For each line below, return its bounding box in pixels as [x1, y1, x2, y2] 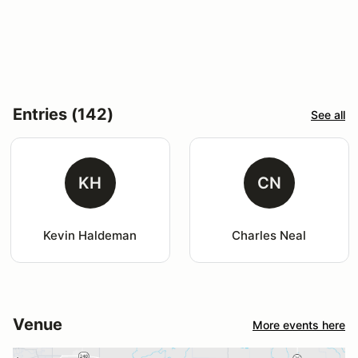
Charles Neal [232, 228, 307, 244]
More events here [253, 317, 345, 332]
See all [311, 107, 345, 121]
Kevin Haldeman [43, 228, 137, 244]
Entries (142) [13, 105, 113, 125]
